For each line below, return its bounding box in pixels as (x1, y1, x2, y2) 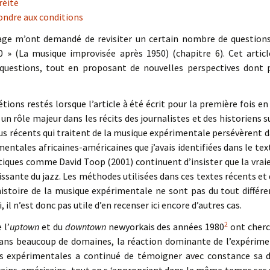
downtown (64, 221, 106, 233)
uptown (9, 221, 39, 233)
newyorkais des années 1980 (105, 221, 225, 233)
